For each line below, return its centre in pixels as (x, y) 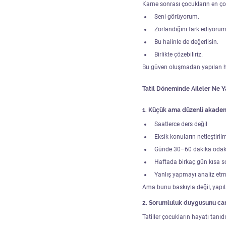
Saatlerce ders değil (181, 124)
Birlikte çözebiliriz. (179, 54)
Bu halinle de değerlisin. (186, 42)
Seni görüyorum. (177, 16)
